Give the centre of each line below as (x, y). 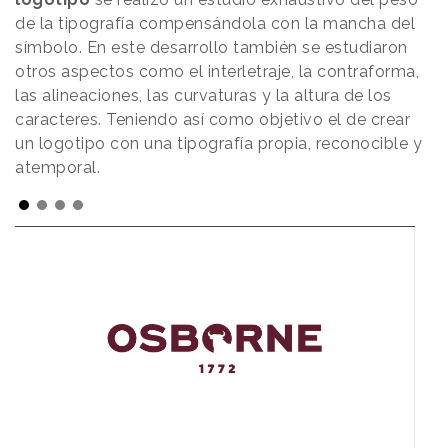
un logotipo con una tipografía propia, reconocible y (218, 144)
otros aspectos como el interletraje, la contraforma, (217, 72)
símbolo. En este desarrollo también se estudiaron (211, 48)
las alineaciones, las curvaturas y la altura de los (203, 96)
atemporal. (57, 168)
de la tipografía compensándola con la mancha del (215, 24)
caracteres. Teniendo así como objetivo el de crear (212, 120)
